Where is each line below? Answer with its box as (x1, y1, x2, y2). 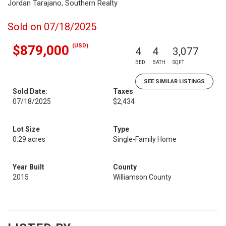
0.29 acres (13, 135, 45, 143)
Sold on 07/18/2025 (8, 21, 96, 33)
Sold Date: (13, 87, 47, 95)
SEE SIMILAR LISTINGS (144, 78, 205, 85)
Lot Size (13, 125, 40, 133)
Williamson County (113, 173, 172, 181)
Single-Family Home (113, 135, 177, 143)
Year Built (13, 163, 44, 171)
